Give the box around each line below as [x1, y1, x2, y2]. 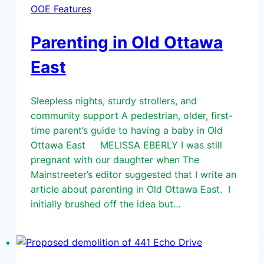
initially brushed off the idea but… [31, 197, 181, 210]
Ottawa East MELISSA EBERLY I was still [31, 138, 222, 151]
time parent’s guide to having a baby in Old [31, 124, 223, 136]
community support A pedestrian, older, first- [31, 109, 233, 121]
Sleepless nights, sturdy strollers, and [31, 94, 197, 107]
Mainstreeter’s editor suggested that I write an [31, 168, 236, 180]
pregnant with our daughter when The [31, 153, 199, 166]
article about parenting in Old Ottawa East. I [31, 183, 230, 195]
